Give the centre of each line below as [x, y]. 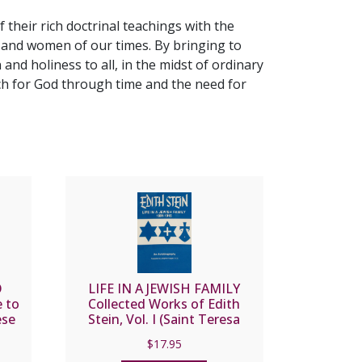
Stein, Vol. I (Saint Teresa [164, 319]
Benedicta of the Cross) [164, 334]
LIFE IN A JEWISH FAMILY [164, 288]
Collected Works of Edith [164, 303]
